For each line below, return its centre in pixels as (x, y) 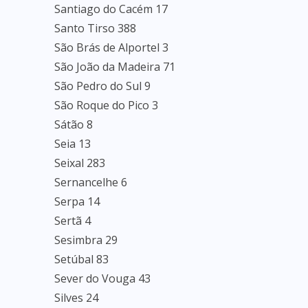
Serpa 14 (77, 201)
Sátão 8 (74, 124)
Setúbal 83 (81, 259)
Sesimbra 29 (86, 240)
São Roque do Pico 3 (106, 105)
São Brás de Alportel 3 (111, 47)
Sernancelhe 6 (91, 182)
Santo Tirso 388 (95, 28)
